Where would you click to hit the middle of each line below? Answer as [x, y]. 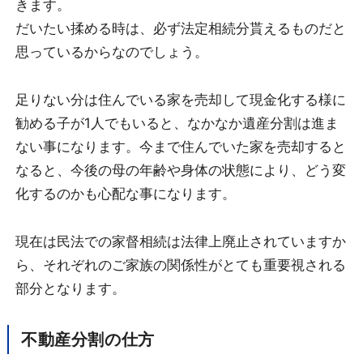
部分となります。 [70, 288]
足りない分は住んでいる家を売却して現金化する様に [180, 99]
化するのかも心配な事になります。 [125, 193]
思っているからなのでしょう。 [111, 51]
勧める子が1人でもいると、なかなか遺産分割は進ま [177, 123]
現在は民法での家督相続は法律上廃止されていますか [180, 241]
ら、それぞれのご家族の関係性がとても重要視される [180, 265]
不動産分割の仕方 [88, 339]
